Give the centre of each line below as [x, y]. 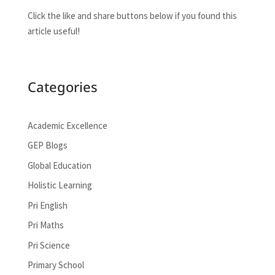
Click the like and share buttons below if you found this [132, 15]
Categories [62, 86]
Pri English [47, 205]
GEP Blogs [47, 145]
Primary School [56, 265]
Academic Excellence [67, 125]
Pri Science [48, 245]
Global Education [59, 165]
